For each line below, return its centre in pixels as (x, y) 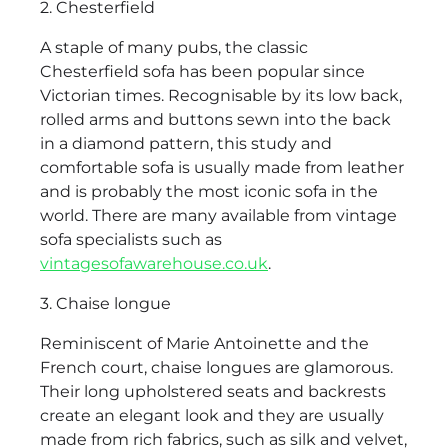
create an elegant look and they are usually (212, 416)
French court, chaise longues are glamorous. (216, 368)
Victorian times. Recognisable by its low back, (221, 96)
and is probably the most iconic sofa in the (209, 192)
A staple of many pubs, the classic (174, 48)
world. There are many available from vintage (218, 216)
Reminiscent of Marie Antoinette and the (204, 344)
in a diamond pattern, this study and (186, 144)
